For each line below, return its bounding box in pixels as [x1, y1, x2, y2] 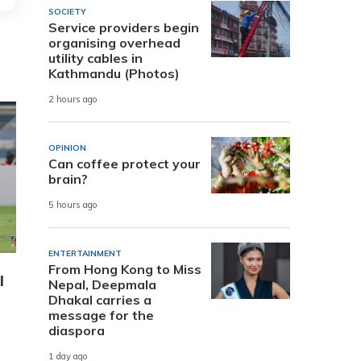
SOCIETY [48, 6, 86, 17]
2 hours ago [48, 93, 98, 106]
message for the [48, 306, 154, 323]
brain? [48, 170, 88, 187]
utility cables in [48, 49, 143, 66]
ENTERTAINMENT [48, 247, 122, 259]
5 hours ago [48, 199, 98, 211]
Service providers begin [48, 19, 199, 35]
